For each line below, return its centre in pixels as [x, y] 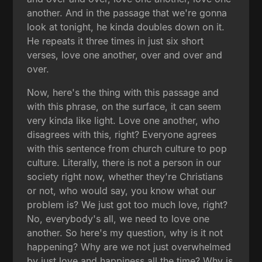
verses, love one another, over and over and [125, 55]
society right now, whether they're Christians [125, 176]
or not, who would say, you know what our [122, 190]
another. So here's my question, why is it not [125, 232]
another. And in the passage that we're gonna [127, 13]
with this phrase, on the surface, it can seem [124, 106]
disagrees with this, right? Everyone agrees [122, 134]
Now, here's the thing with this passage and [123, 92]
